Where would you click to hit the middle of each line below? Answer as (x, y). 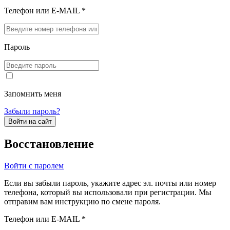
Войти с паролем (34, 165)
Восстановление (49, 143)
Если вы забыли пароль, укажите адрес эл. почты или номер (110, 183)
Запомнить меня (33, 93)
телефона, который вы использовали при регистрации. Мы (108, 192)
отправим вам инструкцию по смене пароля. (82, 201)
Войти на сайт (30, 121)
